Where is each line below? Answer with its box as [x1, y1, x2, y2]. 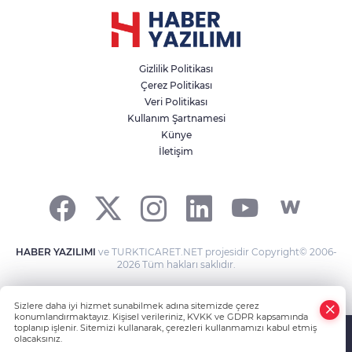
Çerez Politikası [140, 79, 212, 91]
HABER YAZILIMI [15, 245, 96, 258]
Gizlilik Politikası [139, 62, 213, 75]
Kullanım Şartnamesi [126, 112, 225, 124]
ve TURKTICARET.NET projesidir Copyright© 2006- [95, 245, 337, 258]
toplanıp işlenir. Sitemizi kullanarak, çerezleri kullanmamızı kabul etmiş [14, 322, 317, 333]
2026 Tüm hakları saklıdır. [116, 258, 236, 270]
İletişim [159, 145, 193, 157]
